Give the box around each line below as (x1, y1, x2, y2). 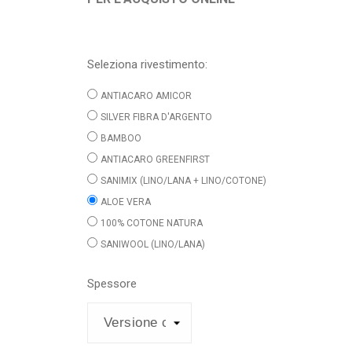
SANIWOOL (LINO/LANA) (100, 238, 205, 250)
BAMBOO (100, 132, 141, 144)
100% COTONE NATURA (100, 217, 203, 229)
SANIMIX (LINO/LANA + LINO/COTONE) (100, 174, 266, 186)
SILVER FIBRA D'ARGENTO (100, 111, 212, 123)
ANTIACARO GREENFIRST (100, 153, 210, 165)
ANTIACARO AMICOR (100, 90, 192, 101)
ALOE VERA (100, 196, 151, 207)
